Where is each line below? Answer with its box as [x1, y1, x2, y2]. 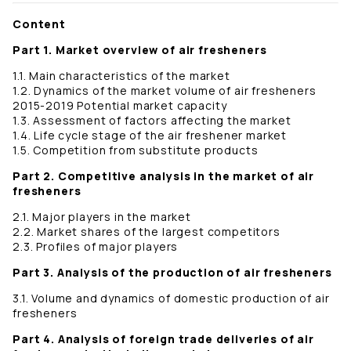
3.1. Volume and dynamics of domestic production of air [13, 291, 330, 306]
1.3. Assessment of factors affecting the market [13, 113, 291, 128]
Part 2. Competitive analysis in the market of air [13, 168, 315, 184]
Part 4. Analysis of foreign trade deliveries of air [13, 331, 314, 347]
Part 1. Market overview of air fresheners [13, 42, 267, 58]
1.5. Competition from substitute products [13, 143, 259, 158]
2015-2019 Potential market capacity [13, 98, 227, 114]
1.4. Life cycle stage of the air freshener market [13, 128, 288, 143]
